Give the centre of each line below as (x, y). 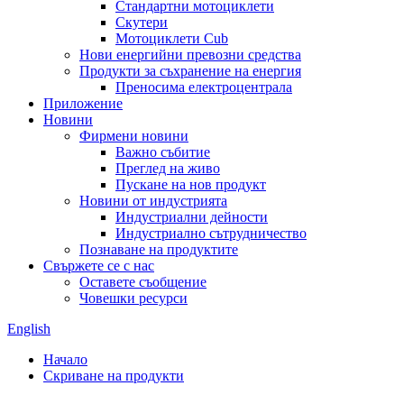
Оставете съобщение (143, 282)
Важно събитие (163, 152)
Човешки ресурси (133, 298)
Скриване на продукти (114, 376)
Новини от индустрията (153, 201)
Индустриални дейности (192, 217)
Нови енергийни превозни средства (190, 55)
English (29, 329)
